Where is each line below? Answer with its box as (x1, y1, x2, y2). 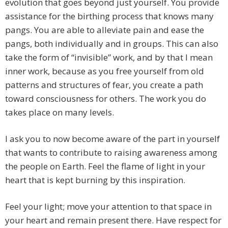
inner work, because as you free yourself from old (5, 65, 204, 77)
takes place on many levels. (5, 106, 114, 119)
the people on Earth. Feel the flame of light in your (5, 160, 205, 173)
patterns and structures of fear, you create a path (5, 79, 203, 91)
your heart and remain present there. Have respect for (5, 214, 221, 226)
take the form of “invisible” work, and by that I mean (5, 51, 213, 64)
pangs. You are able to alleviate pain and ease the (5, 24, 204, 36)
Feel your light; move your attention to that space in (5, 201, 212, 213)
